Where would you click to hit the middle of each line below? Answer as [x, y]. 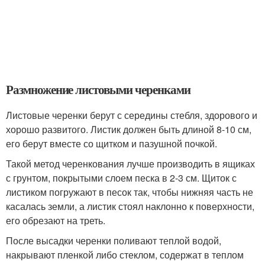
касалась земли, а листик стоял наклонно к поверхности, [130, 206]
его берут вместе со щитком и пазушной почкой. [112, 143]
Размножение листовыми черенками [98, 89]
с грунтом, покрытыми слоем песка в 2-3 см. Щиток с [121, 177]
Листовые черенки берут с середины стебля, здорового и [132, 115]
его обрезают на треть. [56, 220]
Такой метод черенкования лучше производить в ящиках [130, 163]
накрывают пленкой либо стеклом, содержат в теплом [125, 254]
